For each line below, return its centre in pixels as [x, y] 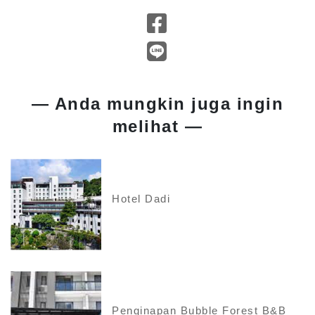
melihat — [157, 127]
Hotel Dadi [141, 198]
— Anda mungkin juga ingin [157, 104]
